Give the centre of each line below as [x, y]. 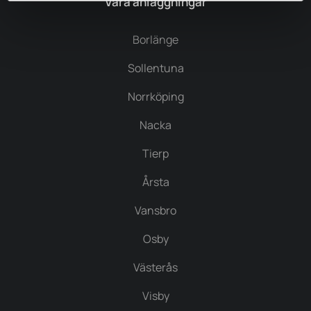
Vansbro [155, 210]
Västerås [155, 267]
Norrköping [155, 96]
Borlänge [155, 39]
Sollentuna [155, 68]
